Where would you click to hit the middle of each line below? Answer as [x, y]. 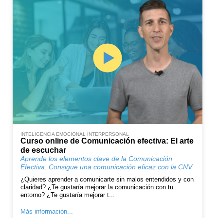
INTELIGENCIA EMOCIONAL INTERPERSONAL [75, 134]
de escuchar [44, 150]
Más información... [47, 212]
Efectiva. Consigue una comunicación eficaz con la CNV [107, 167]
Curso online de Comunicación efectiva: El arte [107, 141]
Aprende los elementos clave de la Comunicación [97, 159]
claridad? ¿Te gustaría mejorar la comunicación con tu [97, 187]
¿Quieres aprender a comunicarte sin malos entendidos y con [107, 180]
